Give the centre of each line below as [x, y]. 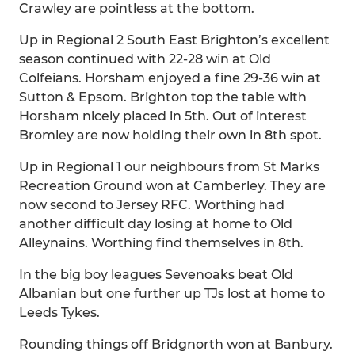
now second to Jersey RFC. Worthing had [152, 205]
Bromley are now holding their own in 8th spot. [170, 135]
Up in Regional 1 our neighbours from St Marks [169, 167]
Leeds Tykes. [59, 313]
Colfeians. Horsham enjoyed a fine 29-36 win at [170, 78]
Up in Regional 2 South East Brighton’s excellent [174, 40]
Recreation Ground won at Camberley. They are [172, 186]
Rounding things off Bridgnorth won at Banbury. [176, 344]
